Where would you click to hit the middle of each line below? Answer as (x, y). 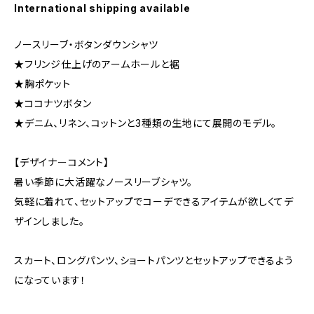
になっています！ (50, 280)
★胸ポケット (42, 84)
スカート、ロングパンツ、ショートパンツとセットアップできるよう (154, 260)
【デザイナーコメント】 (62, 162)
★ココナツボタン (53, 103)
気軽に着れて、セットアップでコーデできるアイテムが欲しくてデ (154, 202)
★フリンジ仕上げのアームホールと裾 (97, 64)
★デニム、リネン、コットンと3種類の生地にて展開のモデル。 (146, 123)
